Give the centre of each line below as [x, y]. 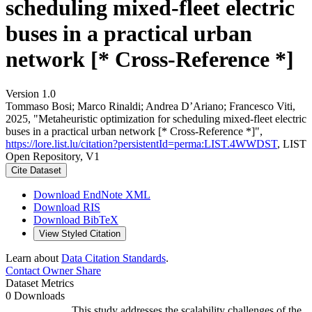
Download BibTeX [76, 219]
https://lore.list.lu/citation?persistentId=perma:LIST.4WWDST [141, 143]
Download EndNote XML [92, 194]
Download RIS [67, 207]
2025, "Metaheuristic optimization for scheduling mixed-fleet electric [156, 118]
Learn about [33, 258]
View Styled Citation [80, 233]
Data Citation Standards [114, 258]
